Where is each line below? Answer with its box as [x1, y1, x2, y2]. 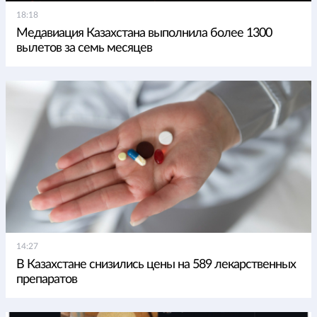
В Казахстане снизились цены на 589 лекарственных [16, 258, 296, 272]
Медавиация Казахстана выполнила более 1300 [16, 27, 272, 40]
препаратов [16, 273, 77, 287]
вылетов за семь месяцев [16, 42, 152, 55]
